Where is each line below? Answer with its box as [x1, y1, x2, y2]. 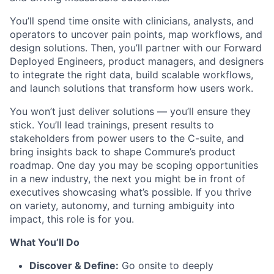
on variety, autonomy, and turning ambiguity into [10, 199, 235, 212]
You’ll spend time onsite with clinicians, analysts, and [10, 15, 254, 28]
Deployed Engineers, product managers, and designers [10, 55, 264, 68]
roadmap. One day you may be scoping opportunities [10, 159, 258, 172]
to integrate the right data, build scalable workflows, [10, 68, 253, 81]
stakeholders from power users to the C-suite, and [10, 132, 244, 145]
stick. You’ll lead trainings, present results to [10, 119, 214, 131]
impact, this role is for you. [10, 213, 134, 226]
